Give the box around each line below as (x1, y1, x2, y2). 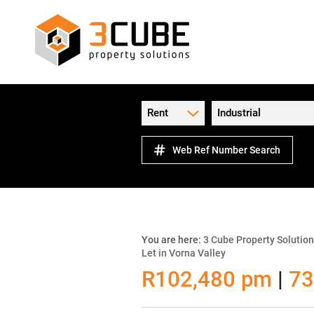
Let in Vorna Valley (142, 247, 226, 259)
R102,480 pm (142, 267, 278, 292)
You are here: (142, 234, 203, 245)
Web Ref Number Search (172, 144, 280, 156)
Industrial (217, 107, 261, 119)
